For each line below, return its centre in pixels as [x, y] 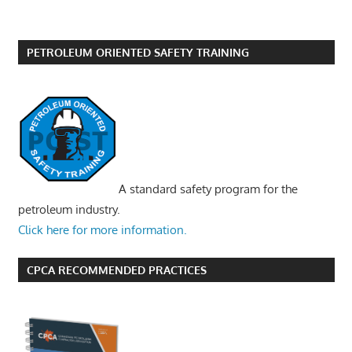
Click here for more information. [102, 229]
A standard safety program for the [206, 189]
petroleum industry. [69, 209]
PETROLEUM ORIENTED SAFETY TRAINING [137, 52]
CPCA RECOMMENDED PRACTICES [116, 269]
